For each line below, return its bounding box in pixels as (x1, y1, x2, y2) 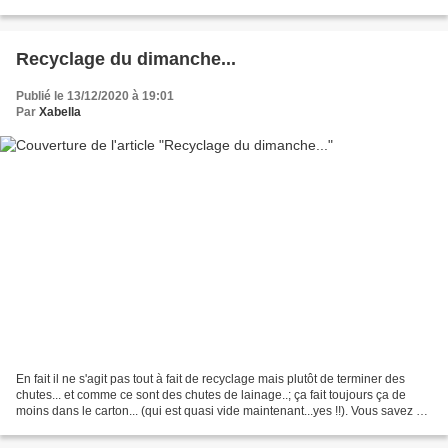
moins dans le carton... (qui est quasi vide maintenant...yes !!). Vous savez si (16, 404, 425, 419)
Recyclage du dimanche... (16, 48, 236, 69)
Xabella (39, 104, 81, 119)
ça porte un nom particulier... (16, 420, 169, 435)
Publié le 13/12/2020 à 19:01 (16, 88, 174, 103)
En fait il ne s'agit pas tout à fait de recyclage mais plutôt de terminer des (16, 372, 405, 387)
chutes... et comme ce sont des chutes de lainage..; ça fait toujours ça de (16, 388, 406, 403)
